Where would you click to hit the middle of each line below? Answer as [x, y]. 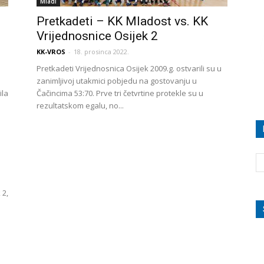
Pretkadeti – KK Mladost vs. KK [122, 21]
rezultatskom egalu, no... [80, 105]
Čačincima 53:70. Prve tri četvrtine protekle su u [120, 93]
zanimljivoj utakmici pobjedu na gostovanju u [117, 81]
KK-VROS [51, 52]
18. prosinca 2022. [101, 52]
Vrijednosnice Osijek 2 [97, 36]
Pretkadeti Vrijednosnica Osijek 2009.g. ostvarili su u [129, 68]
